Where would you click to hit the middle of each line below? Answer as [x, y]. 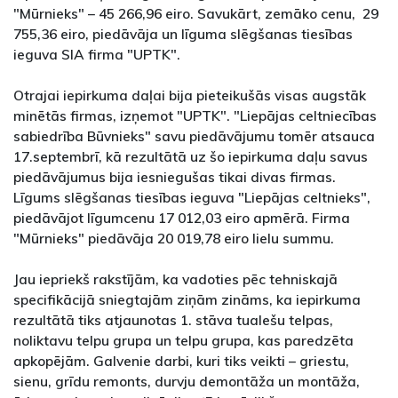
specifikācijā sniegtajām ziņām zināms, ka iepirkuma [187, 300]
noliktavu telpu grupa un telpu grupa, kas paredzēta [183, 341]
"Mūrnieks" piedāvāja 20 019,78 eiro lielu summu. [174, 239]
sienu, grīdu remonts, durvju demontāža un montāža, [187, 382]
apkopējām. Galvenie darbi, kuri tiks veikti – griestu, [181, 361]
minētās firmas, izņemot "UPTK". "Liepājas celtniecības [195, 116]
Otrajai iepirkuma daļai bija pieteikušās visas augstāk [190, 96]
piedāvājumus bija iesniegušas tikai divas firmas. [175, 177]
